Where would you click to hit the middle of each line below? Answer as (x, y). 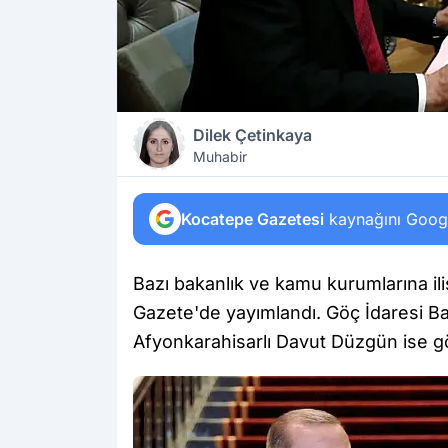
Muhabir (220, 156)
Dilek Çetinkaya (252, 135)
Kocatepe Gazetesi (252, 219)
